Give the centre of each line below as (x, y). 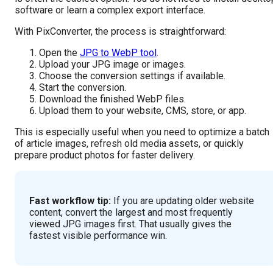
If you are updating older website (183, 200)
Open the (59, 52)
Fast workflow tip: (70, 200)
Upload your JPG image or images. (112, 64)
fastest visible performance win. (98, 235)
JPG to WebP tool (118, 52)
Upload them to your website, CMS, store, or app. (143, 110)
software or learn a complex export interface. (110, 10)
